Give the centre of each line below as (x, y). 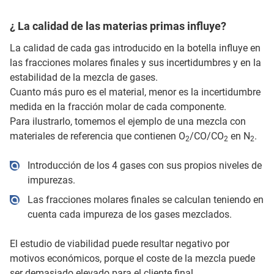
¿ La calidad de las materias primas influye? (118, 26)
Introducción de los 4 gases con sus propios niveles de (144, 165)
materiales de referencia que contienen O (98, 136)
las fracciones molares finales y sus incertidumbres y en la (135, 62)
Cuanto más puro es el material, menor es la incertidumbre (135, 92)
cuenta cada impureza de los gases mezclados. (129, 214)
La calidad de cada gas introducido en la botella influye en (135, 48)
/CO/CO (207, 136)
